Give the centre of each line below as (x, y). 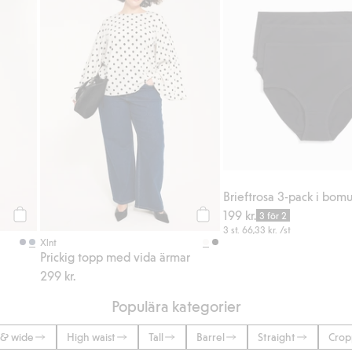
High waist (91, 337)
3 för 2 (273, 216)
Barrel (211, 337)
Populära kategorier (176, 306)
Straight (277, 337)
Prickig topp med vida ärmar (115, 257)
